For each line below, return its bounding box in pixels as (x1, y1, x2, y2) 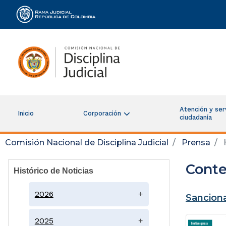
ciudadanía (180, 113, 212, 121)
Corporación (83, 109, 122, 117)
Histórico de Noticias (14, 166, 93, 175)
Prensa (182, 137, 210, 147)
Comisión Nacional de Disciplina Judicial (5, 137, 168, 147)
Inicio (17, 109, 34, 117)
